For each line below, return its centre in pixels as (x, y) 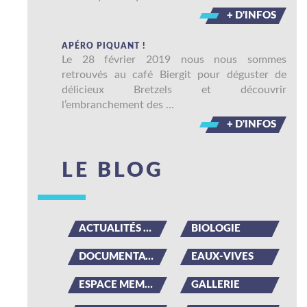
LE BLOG (113, 171)
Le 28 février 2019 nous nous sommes (174, 60)
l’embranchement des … (118, 105)
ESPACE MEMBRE (112, 285)
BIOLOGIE (216, 229)
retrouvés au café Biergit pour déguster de (174, 75)
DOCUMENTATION (112, 257)
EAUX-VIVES (222, 257)
